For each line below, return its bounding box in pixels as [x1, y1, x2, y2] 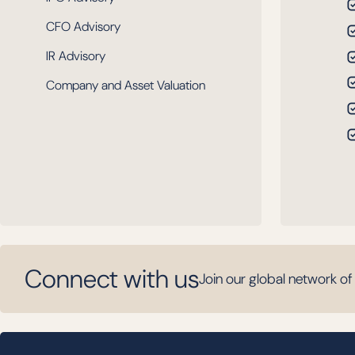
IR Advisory [46, 48, 105, 64]
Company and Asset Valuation [46, 77, 205, 94]
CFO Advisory [46, 18, 120, 35]
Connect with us [25, 261, 199, 296]
